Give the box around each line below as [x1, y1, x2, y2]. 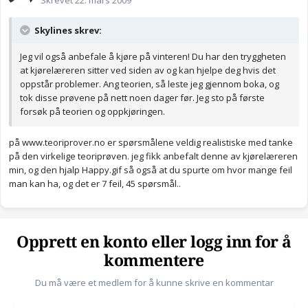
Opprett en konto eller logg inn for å [16, 233, 291, 252]
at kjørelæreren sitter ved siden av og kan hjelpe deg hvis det [20, 64, 276, 77]
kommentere [104, 252, 204, 271]
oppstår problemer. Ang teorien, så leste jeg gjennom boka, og [20, 78, 279, 91]
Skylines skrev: [32, 24, 102, 37]
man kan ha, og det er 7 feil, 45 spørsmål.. [9, 177, 181, 190]
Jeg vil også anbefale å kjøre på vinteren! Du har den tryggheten [20, 50, 286, 63]
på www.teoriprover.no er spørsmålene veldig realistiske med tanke [9, 136, 293, 149]
